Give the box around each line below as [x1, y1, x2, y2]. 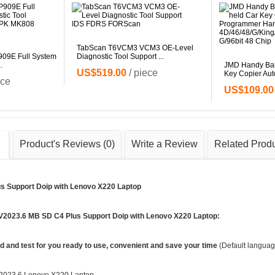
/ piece [126, 68, 158, 79]
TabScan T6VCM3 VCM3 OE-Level [77, 44, 193, 53]
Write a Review [131, 139, 198, 150]
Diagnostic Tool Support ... [77, 52, 164, 61]
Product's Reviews [20, 139, 101, 150]
